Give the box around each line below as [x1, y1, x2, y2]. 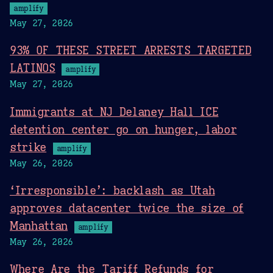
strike [10, 139, 47, 154]
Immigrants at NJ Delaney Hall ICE [10, 104, 219, 119]
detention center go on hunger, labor [10, 121, 237, 136]
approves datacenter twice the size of [10, 200, 244, 215]
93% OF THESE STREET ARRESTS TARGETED [10, 43, 252, 58]
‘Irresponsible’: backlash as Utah [10, 182, 215, 197]
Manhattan [10, 218, 68, 233]
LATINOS [10, 60, 55, 76]
